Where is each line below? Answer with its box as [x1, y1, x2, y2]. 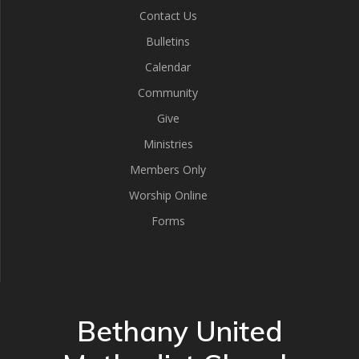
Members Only [130, 162, 206, 177]
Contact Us [139, 8, 197, 23]
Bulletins [146, 34, 190, 49]
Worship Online [128, 188, 208, 203]
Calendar [145, 59, 191, 75]
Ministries [143, 136, 193, 151]
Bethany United [76, 313, 283, 349]
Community [138, 85, 198, 100]
